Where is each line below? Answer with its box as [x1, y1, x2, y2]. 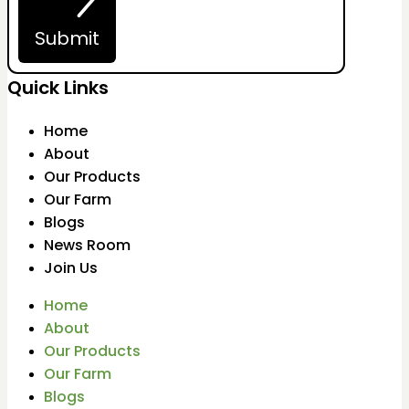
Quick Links [7, 74, 109, 100]
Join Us [44, 257, 98, 278]
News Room [44, 234, 131, 256]
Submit [34, 25, 100, 51]
